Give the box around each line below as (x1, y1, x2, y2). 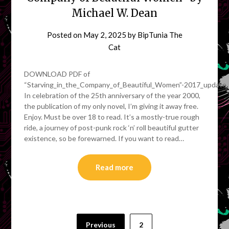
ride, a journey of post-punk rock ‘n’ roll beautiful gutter (24, 123, 199, 132)
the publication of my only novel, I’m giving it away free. (24, 101, 199, 110)
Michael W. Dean (72, 6, 157, 19)
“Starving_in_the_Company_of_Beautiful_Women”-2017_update (24, 80, 227, 89)
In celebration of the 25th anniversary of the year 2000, (24, 90, 201, 100)
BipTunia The (137, 30, 182, 39)
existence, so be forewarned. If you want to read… (24, 133, 185, 143)
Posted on (47, 30, 83, 39)
